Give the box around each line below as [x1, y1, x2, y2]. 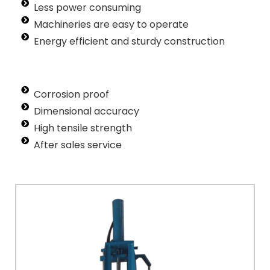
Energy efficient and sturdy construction [34, 34, 225, 49]
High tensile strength [34, 121, 133, 136]
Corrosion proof [34, 87, 110, 102]
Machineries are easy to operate [34, 17, 189, 32]
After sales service [34, 138, 122, 152]
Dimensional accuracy [34, 104, 140, 119]
